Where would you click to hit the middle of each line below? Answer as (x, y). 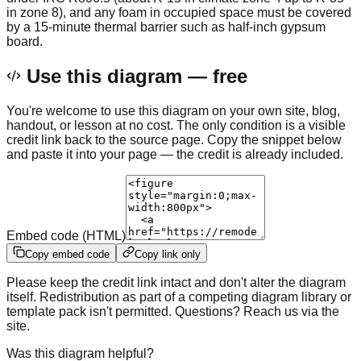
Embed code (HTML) (66, 235)
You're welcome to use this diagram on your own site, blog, (173, 110)
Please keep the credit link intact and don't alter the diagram (176, 282)
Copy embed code (67, 254)
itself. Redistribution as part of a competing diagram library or (179, 297)
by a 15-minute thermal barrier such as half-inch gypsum (166, 27)
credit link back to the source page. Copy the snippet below (174, 139)
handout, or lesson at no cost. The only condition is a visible (176, 125)
